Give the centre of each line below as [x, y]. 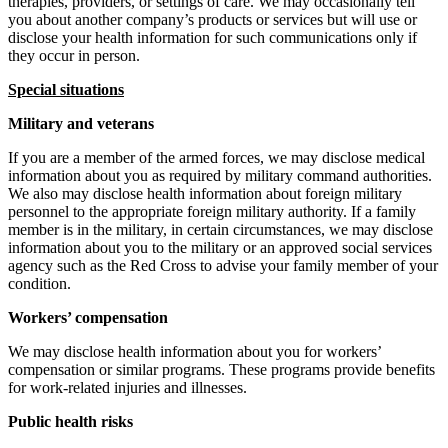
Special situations [66, 89]
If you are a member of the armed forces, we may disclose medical [216, 157]
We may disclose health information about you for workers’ [194, 351]
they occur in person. [74, 55]
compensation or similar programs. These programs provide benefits [221, 369]
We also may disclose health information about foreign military [205, 193]
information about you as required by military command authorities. [220, 175]
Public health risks [70, 421]
